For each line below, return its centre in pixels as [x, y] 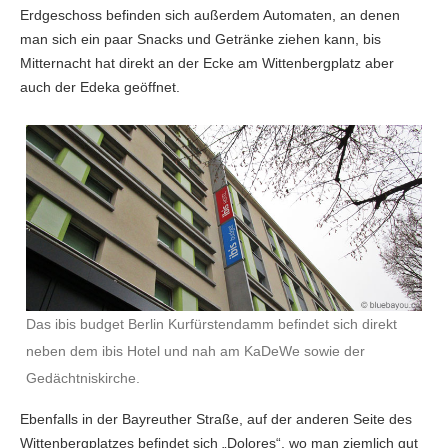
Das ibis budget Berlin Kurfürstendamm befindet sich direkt [212, 325]
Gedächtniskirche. [83, 379]
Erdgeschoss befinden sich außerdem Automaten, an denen [210, 15]
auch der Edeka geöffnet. [100, 87]
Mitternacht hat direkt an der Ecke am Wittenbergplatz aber [207, 63]
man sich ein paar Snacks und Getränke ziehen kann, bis [200, 39]
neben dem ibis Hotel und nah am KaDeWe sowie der [196, 352]
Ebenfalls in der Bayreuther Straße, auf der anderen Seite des [216, 419]
